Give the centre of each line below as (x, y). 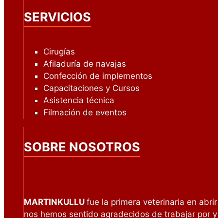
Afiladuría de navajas (85, 64)
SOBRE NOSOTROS (82, 146)
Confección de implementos (98, 76)
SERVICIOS (57, 17)
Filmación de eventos (85, 113)
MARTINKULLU (55, 202)
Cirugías (59, 52)
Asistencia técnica (79, 100)
